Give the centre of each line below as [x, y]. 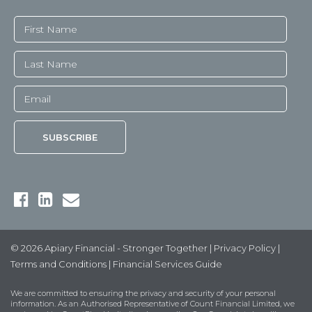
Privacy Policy [245, 248]
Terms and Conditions [58, 264]
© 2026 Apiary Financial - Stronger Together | [112, 248]
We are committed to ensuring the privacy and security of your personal [143, 294]
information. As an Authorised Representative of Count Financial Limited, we [153, 304]
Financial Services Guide [167, 264]
